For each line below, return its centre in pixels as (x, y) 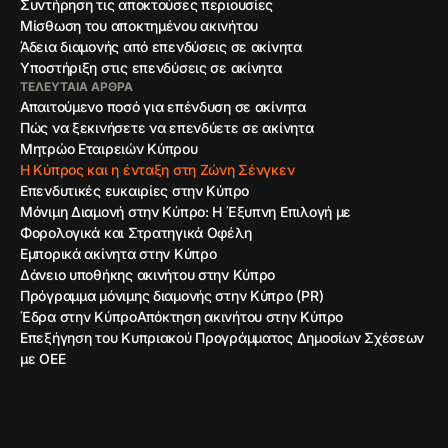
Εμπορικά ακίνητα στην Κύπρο (118, 253)
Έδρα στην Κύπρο (78, 316)
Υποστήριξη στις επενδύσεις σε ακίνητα (151, 67)
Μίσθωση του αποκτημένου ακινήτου (139, 25)
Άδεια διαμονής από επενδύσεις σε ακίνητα (161, 46)
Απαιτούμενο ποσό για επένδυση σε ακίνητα (163, 106)
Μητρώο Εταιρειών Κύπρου (109, 148)
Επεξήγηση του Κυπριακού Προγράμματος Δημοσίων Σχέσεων (222, 337)
